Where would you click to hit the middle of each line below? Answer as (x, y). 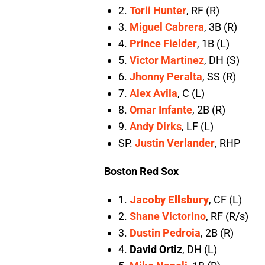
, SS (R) (219, 77)
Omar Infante (161, 110)
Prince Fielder (163, 44)
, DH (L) (200, 250)
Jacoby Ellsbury (169, 200)
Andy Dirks (156, 127)
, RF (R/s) (227, 216)
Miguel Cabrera (167, 27)
